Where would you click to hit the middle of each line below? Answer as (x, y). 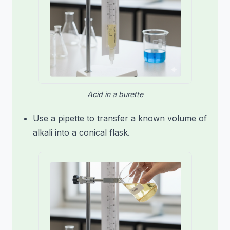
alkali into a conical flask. (81, 132)
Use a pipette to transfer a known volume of (120, 118)
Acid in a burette (115, 94)
